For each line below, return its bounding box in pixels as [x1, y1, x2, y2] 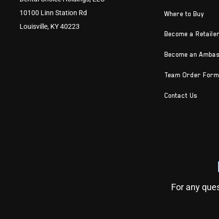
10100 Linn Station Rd [20, 9, 87, 17]
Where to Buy [164, 10, 204, 18]
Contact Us [164, 91, 197, 99]
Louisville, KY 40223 [20, 22, 80, 30]
